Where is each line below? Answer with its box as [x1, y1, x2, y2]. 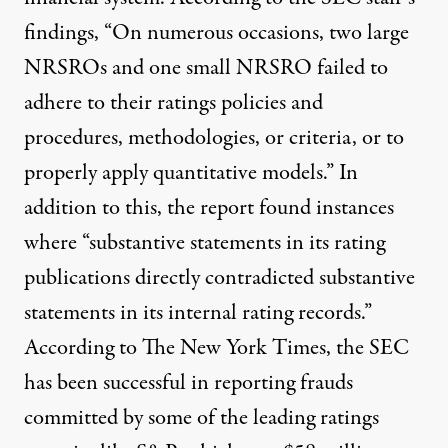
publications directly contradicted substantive [24, 261, 415, 294]
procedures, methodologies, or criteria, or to [24, 121, 404, 154]
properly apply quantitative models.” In [24, 156, 358, 189]
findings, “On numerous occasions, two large [24, 16, 409, 49]
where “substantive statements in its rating [24, 226, 385, 259]
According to [24, 331, 142, 364]
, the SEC [326, 331, 409, 364]
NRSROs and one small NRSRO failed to [24, 51, 388, 84]
